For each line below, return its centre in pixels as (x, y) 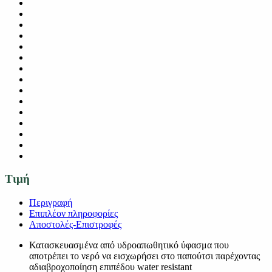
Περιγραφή (51, 202)
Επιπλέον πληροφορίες (73, 213)
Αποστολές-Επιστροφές (75, 224)
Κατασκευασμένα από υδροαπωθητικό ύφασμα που (129, 245)
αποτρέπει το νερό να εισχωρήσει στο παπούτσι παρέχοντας (144, 256)
